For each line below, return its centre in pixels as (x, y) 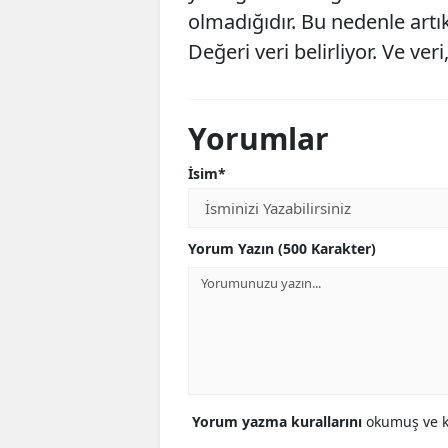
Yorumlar (258, 139)
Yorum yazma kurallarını (279, 422)
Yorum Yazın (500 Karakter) (282, 249)
